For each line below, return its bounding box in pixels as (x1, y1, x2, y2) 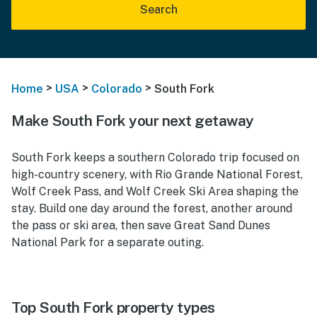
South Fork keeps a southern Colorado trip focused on (11, 150, 299, 164)
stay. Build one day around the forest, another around (11, 201, 292, 215)
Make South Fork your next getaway (11, 111, 254, 129)
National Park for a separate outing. (11, 235, 204, 249)
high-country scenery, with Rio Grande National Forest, (11, 167, 303, 181)
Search (139, 3, 178, 16)
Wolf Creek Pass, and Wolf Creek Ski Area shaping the (11, 184, 299, 198)
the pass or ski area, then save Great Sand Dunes (11, 218, 270, 232)
